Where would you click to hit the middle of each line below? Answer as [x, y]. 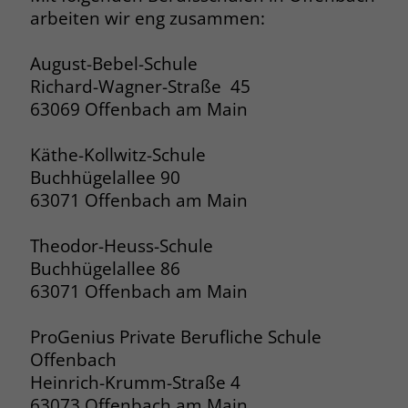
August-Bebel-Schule [118, 63]
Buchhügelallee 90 [105, 177]
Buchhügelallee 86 [105, 268]
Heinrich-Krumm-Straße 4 [135, 382]
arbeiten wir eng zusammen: [147, 17]
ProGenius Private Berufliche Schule [175, 336]
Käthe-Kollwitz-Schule [117, 154]
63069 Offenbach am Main [138, 108]
